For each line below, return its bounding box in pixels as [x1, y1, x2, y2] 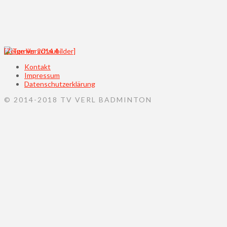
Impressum [24, 70, 60, 80]
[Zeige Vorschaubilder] [4, 46, 75, 55]
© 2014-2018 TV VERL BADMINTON [4, 95, 152, 104]
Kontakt [24, 62, 51, 71]
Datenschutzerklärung [24, 79, 95, 88]
